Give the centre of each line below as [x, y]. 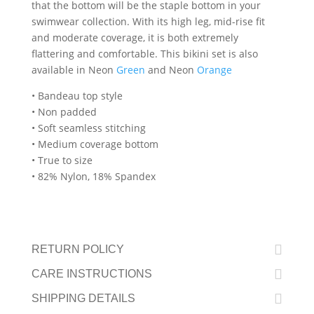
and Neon [171, 69]
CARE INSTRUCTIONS [91, 273]
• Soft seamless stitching [88, 128]
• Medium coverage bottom [95, 144]
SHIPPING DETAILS [83, 298]
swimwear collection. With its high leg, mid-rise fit [148, 21]
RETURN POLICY [77, 249]
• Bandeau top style [77, 95]
